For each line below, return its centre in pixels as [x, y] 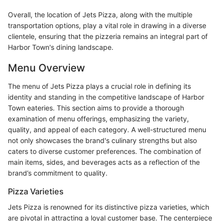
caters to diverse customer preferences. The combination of [105, 151]
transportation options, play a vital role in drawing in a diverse [107, 25]
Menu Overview [46, 68]
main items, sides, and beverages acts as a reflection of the [104, 162]
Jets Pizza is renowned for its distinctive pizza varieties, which [109, 207]
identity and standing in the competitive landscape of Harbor [106, 97]
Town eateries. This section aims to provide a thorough [96, 108]
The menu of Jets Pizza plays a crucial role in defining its [99, 86]
